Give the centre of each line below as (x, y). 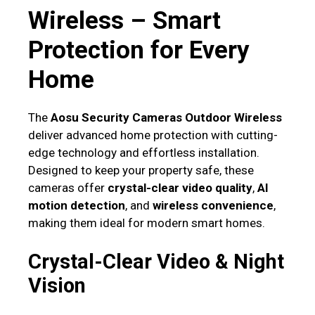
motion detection (77, 205)
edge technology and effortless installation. (144, 152)
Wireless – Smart (124, 20)
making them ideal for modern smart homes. (147, 223)
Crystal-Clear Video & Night (156, 262)
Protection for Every (139, 50)
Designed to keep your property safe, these (141, 170)
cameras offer (68, 187)
